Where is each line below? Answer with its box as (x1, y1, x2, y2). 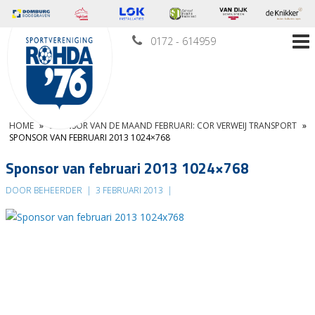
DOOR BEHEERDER (6, 184, 84, 197)
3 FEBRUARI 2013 (94, 184, 165, 197)
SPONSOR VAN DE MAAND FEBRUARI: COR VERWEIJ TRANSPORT (49, 120, 297, 132)
